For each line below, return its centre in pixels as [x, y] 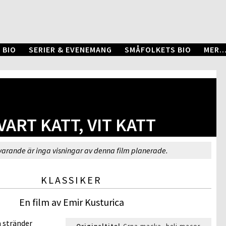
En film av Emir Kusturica [71, 202]
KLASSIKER [71, 180]
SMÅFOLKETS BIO [158, 49]
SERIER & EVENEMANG [70, 49]
